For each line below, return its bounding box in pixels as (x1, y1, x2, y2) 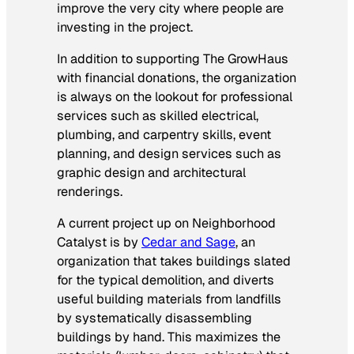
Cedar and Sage (141, 234, 235, 251)
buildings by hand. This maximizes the (57, 329, 281, 346)
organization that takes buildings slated (57, 253, 291, 270)
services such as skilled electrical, (57, 107, 258, 124)
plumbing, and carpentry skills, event (57, 126, 271, 143)
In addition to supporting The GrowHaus (57, 50, 288, 67)
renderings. (57, 183, 122, 200)
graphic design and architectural (57, 164, 246, 181)
